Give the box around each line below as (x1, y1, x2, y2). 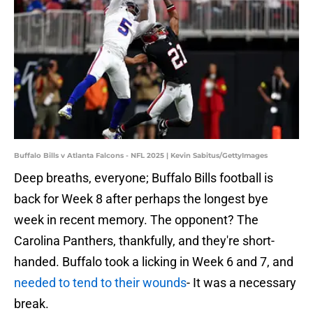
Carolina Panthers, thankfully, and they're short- (14, 233, 275, 249)
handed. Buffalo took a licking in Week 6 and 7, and (14, 254, 293, 270)
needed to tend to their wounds (14, 275, 187, 291)
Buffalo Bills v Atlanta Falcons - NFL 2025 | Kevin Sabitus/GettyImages (14, 151, 268, 161)
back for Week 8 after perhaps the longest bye (14, 191, 268, 207)
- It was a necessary (187, 275, 296, 291)
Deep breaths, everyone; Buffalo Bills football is (14, 170, 273, 186)
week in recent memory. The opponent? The (14, 212, 259, 228)
